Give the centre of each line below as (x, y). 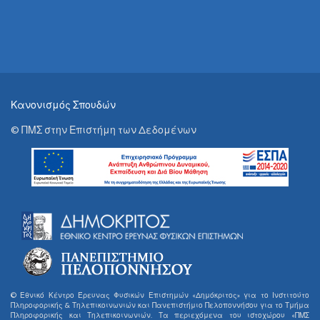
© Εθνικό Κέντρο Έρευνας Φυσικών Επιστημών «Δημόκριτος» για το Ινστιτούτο (160, 295)
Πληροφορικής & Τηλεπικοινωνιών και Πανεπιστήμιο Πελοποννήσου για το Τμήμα (160, 305)
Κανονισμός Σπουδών (63, 105)
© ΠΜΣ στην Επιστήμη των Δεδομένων (104, 130)
